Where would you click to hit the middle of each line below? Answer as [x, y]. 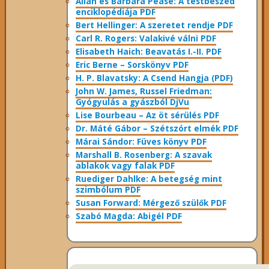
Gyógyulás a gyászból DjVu [133, 102]
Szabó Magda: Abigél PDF [129, 216]
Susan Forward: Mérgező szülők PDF [151, 203]
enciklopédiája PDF [116, 12]
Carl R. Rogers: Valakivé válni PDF [146, 39]
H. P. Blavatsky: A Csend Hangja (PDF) [155, 78]
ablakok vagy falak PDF [125, 166]
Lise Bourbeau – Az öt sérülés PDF [148, 116]
